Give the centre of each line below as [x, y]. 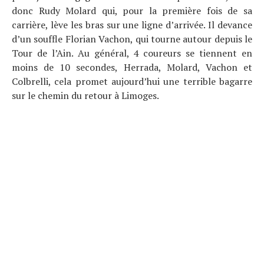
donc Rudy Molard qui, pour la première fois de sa [132, 11]
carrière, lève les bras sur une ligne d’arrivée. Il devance [132, 25]
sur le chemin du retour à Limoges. [85, 95]
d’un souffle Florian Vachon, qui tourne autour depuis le [132, 39]
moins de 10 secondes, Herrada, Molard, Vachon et [132, 67]
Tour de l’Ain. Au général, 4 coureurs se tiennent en [132, 53]
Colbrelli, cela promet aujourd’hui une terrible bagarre [132, 81]
